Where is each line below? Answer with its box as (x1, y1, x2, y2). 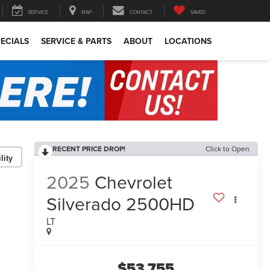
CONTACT (130, 10, 152, 16)
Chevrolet (94, 169, 172, 195)
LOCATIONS (165, 35, 212, 48)
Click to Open (206, 143, 250, 154)
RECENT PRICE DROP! (52, 143, 125, 154)
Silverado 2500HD (46, 191, 195, 217)
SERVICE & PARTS (41, 35, 111, 48)
